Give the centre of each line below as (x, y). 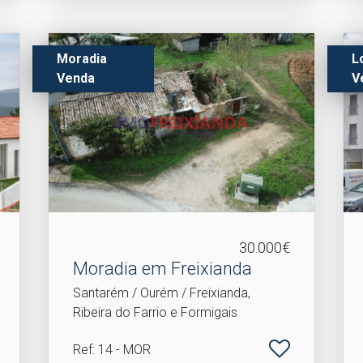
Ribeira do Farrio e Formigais (156, 312)
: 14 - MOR (122, 350)
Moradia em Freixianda (163, 269)
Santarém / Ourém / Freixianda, (162, 293)
